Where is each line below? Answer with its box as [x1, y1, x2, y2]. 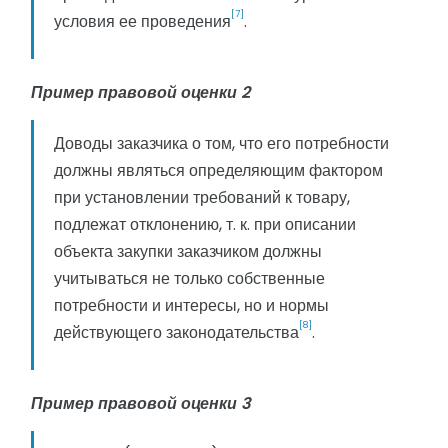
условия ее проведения [54, 10, 231, 34]
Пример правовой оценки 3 [31, 392, 251, 416]
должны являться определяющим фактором [54, 159, 383, 183]
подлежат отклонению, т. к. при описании [54, 213, 356, 237]
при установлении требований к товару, [54, 186, 350, 210]
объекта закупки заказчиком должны [54, 240, 322, 264]
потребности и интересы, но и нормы [54, 294, 329, 318]
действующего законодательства [54, 321, 299, 345]
